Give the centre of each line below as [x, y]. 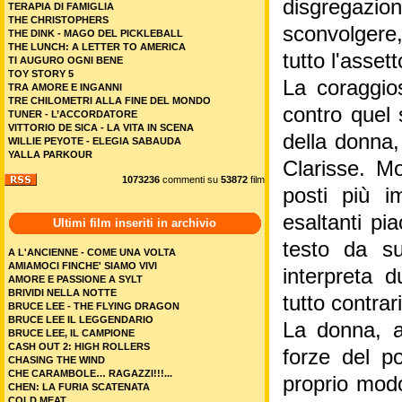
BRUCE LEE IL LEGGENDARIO [81, 319]
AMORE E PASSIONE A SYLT [75, 279]
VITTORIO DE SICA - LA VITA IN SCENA [101, 127]
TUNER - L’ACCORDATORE [73, 114]
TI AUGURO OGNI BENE [66, 60]
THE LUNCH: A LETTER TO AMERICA [97, 47]
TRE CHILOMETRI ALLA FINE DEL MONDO [109, 100]
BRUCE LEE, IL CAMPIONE [71, 333]
